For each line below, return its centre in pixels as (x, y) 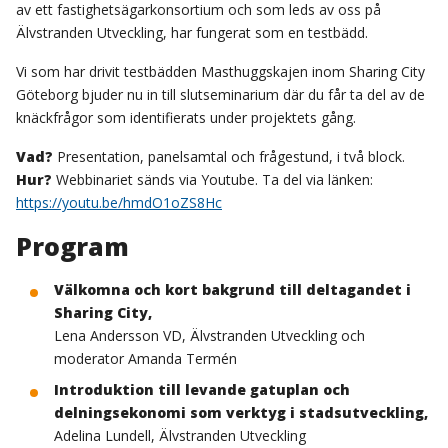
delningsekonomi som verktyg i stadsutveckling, (241, 413)
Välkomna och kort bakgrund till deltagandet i (232, 290)
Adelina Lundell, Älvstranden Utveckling (180, 436)
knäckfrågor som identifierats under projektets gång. (186, 118)
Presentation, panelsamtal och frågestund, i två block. (229, 157)
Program (72, 246)
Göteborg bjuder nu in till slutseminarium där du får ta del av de (220, 95)
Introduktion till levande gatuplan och (202, 390)
